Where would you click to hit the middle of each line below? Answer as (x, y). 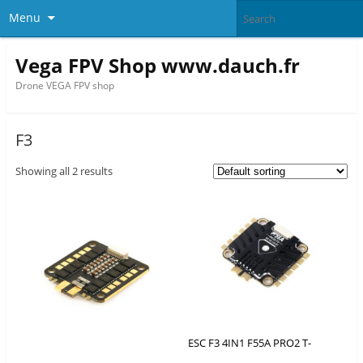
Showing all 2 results (64, 171)
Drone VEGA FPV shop (64, 85)
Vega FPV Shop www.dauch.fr (157, 65)
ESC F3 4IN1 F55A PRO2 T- (250, 342)
